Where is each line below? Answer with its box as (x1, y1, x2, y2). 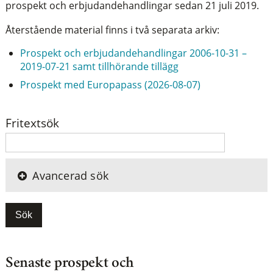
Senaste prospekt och (5, 257, 134, 271)
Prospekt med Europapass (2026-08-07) (19, 78, 200, 92)
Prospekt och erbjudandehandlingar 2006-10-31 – (19, 46, 247, 60)
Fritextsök (5, 114, 59, 131)
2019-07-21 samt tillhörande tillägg (19, 60, 179, 74)
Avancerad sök (32, 168, 109, 183)
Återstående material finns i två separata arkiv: (5, 23, 219, 37)
